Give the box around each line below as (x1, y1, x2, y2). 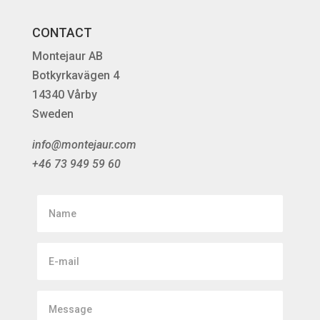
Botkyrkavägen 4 (31, 69, 119, 83)
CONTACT (31, 25, 92, 41)
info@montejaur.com (31, 138, 136, 152)
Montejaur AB (31, 49, 103, 64)
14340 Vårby (31, 88, 97, 102)
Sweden (31, 107, 74, 121)
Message (36, 293, 88, 307)
